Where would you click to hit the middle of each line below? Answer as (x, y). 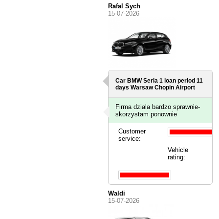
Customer (132, 131)
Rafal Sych (124, 6)
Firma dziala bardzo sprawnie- (158, 107)
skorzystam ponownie (146, 114)
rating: (176, 157)
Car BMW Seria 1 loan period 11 (159, 81)
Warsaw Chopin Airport (163, 88)
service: (130, 139)
